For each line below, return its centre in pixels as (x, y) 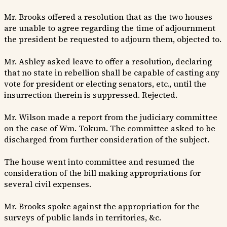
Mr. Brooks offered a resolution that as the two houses (108, 17)
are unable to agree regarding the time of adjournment (110, 28)
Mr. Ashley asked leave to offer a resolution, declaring (108, 62)
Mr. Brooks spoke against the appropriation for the (102, 206)
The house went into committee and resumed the (99, 162)
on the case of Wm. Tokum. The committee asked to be (110, 128)
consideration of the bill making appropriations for (102, 173)
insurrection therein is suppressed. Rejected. (91, 95)
